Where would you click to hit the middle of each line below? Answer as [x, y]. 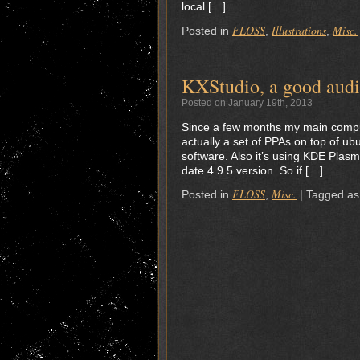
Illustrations [299, 30]
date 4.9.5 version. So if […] [252, 170]
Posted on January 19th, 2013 [247, 103]
